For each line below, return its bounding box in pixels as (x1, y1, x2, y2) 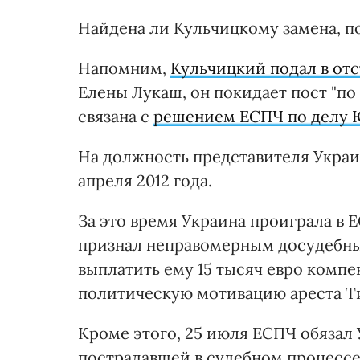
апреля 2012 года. (78, 170, 212, 190)
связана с (78, 105, 153, 126)
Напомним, (78, 57, 170, 78)
